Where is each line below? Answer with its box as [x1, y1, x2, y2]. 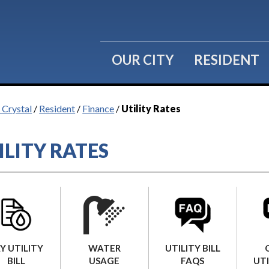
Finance [82, 103, 115, 114]
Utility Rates [121, 103, 181, 114]
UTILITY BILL [165, 242, 220, 253]
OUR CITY [112, 52, 175, 68]
